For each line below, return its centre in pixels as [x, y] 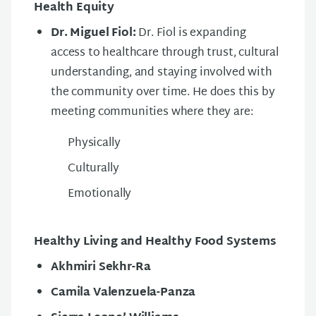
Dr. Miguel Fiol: [95, 33]
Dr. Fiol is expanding [192, 33]
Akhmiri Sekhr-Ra [101, 267]
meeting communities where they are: [153, 112]
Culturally [95, 169]
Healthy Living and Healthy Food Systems [155, 242]
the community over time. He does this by [163, 92]
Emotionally [100, 194]
